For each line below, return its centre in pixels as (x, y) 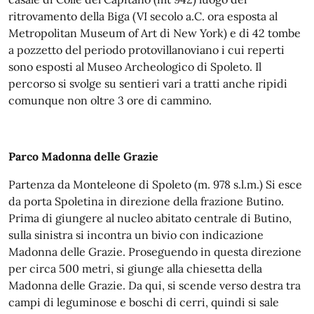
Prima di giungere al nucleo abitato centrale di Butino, (150, 218)
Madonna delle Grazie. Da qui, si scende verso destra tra (155, 285)
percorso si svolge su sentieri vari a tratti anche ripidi (148, 83)
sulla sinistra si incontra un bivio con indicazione (136, 235)
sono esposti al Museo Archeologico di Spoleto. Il (135, 67)
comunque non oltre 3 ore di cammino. (110, 100)
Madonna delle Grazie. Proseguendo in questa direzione (155, 252)
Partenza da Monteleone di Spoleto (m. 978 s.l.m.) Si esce (155, 184)
